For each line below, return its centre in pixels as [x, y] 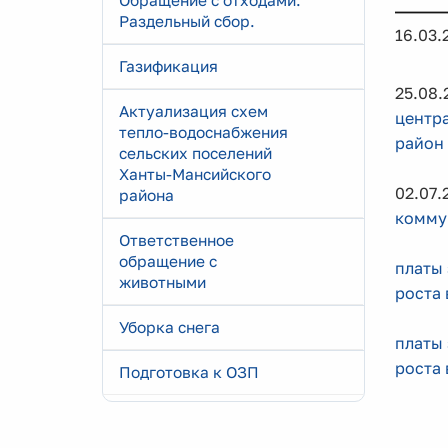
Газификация [168, 66]
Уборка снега [169, 327]
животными [162, 282]
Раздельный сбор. [187, 21]
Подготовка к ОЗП [189, 372]
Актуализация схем [193, 111]
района [146, 195]
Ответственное [176, 240]
